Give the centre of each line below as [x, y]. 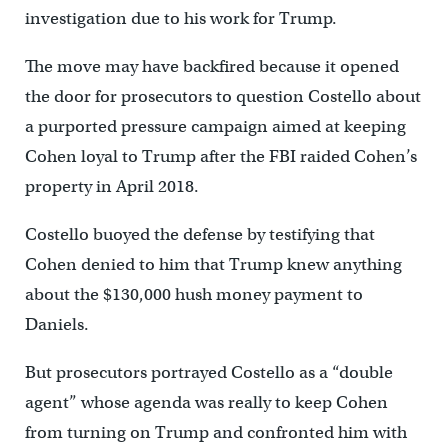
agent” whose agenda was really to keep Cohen [206, 403]
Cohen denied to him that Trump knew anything [213, 265]
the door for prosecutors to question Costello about [222, 97]
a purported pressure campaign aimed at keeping [215, 127]
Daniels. [56, 325]
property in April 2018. [111, 187]
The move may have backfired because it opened [211, 67]
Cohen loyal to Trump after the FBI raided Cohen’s [220, 157]
